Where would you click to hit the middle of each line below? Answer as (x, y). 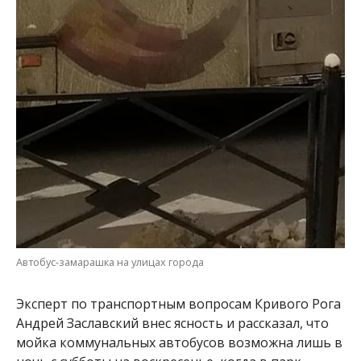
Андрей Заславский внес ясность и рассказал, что (172, 323)
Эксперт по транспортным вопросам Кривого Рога (178, 303)
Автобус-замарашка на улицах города (110, 261)
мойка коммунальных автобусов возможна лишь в (179, 342)
